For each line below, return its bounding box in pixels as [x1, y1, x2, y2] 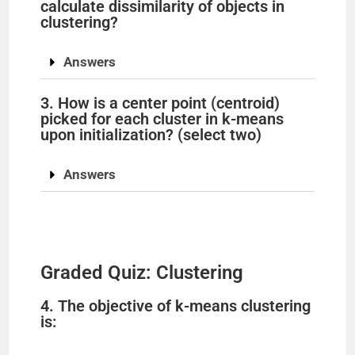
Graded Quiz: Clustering [40, 261, 244, 284]
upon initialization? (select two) [40, 125, 262, 144]
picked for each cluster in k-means [40, 109, 284, 128]
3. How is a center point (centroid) [40, 94, 281, 113]
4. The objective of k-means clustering [40, 296, 311, 315]
